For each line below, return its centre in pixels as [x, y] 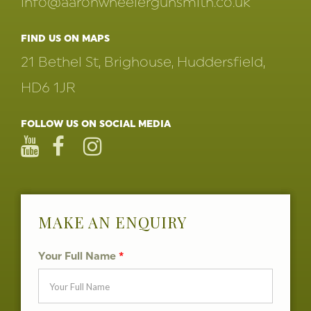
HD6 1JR [48, 87]
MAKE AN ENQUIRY [112, 222]
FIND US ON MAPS [65, 38]
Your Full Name [78, 256]
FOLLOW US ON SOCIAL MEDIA [96, 124]
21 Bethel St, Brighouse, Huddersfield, [143, 61]
